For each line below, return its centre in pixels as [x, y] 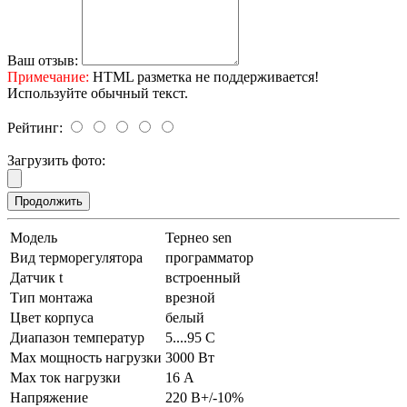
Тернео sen [199, 237]
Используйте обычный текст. [98, 93]
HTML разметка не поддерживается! [204, 76]
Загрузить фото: [56, 160]
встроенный [203, 277]
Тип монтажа [51, 297]
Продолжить [49, 201]
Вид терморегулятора [76, 257]
